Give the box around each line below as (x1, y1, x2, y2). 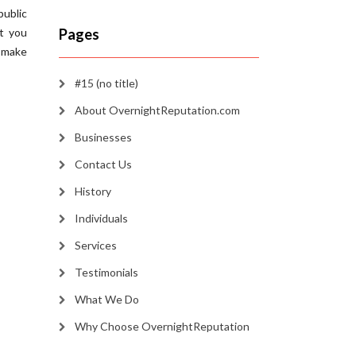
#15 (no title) (74, 76, 138, 91)
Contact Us (74, 157, 132, 172)
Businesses (74, 130, 132, 145)
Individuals (74, 211, 128, 226)
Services (74, 238, 117, 253)
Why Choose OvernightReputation (74, 319, 250, 334)
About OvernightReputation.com (74, 103, 240, 118)
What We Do (74, 292, 139, 307)
